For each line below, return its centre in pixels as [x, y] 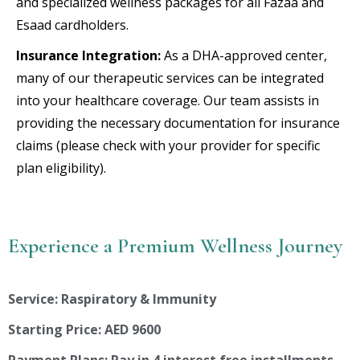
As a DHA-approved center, [244, 55]
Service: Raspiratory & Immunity [112, 299]
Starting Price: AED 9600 [84, 329]
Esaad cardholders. [72, 25]
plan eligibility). [61, 168]
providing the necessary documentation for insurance [178, 123]
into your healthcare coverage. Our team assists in [168, 100]
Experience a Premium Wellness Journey [175, 245]
